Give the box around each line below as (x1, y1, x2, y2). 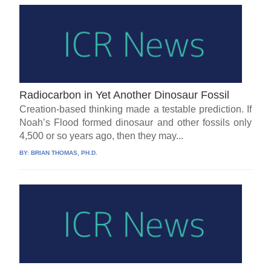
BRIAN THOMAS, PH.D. (31, 149, 98, 157)
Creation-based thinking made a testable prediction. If (19, 104, 252, 115)
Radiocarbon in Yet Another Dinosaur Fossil (19, 89, 230, 102)
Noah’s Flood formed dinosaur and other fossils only (19, 117, 252, 128)
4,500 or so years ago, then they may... (19, 131, 184, 142)
